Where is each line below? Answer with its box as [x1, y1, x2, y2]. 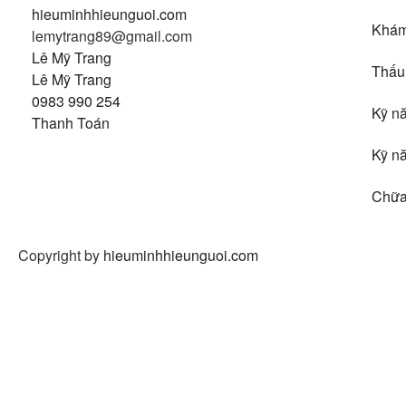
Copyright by [18, 245, 103, 266]
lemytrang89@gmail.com [32, 24, 192, 46]
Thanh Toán [32, 111, 110, 133]
